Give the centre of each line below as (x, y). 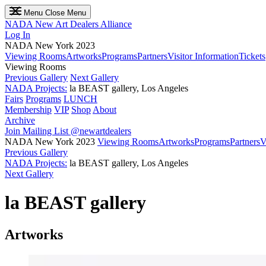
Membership (28, 110)
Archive (20, 120)
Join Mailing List (38, 131)
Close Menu (66, 13)
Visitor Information (203, 56)
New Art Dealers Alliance (83, 24)
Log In (18, 35)
